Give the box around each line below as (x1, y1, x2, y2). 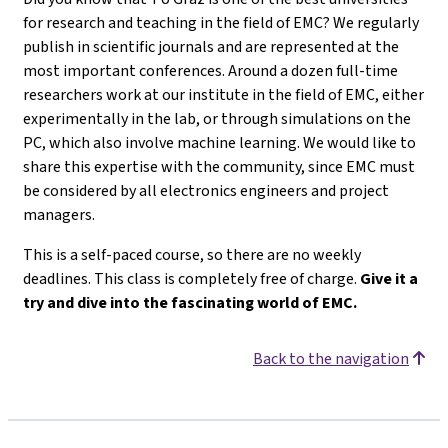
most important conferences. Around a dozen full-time (23, 60, 398, 81)
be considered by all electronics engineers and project (23, 180, 389, 201)
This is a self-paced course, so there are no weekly (23, 244, 361, 265)
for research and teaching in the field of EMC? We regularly (23, 12, 419, 33)
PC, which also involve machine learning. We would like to (23, 132, 416, 153)
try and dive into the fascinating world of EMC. (23, 292, 357, 313)
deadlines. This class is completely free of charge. (23, 268, 360, 289)
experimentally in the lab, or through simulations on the (23, 108, 411, 129)
